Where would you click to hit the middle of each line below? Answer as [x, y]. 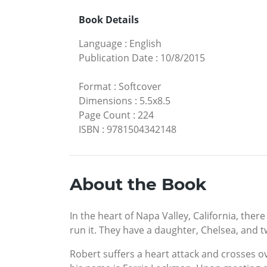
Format [95, 86]
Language [100, 43]
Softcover [140, 86]
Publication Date [116, 58]
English [145, 43]
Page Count [105, 115]
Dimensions [105, 100]
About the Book [138, 184]
